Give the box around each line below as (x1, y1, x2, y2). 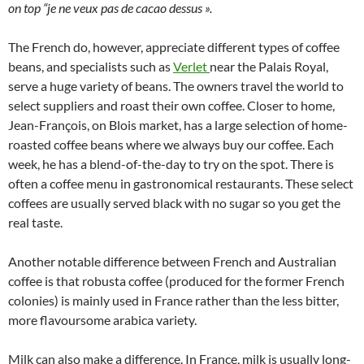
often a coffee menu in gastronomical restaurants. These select (8, 175, 353, 191)
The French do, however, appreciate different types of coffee (8, 38, 340, 54)
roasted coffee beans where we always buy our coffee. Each (8, 136, 334, 152)
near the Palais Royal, (210, 58, 328, 74)
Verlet (173, 58, 210, 74)
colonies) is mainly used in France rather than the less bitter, (8, 292, 339, 308)
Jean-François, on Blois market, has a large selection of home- (8, 116, 348, 132)
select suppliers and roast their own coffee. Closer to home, (8, 97, 335, 113)
